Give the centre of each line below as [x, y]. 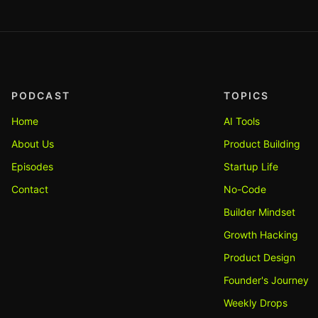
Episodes [32, 166]
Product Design [259, 257]
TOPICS [246, 95]
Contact [30, 189]
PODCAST [41, 95]
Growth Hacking [261, 235]
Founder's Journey [266, 280]
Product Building [262, 144]
